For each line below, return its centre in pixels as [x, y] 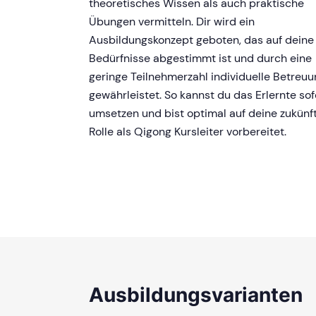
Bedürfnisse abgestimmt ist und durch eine [200, 58]
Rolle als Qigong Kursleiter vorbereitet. [188, 131]
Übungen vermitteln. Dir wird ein [172, 21]
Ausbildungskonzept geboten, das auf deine [201, 39]
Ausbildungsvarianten [196, 294]
